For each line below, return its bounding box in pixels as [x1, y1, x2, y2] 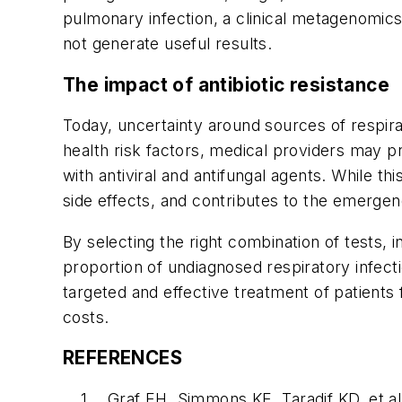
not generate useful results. [63, 33, 273, 53]
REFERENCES [63, 346, 182, 370]
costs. [63, 307, 109, 327]
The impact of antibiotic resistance [63, 73, 389, 96]
